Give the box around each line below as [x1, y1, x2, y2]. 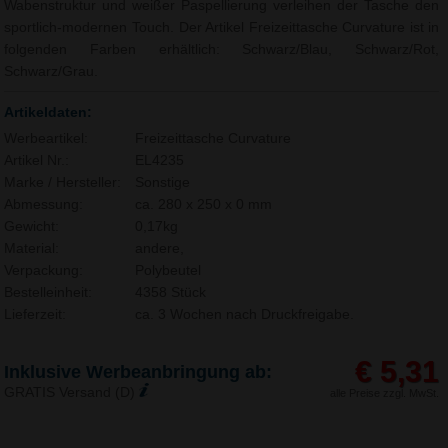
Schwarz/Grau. [4, 64, 99, 80]
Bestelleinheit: [4, 285, 93, 301]
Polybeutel [134, 263, 201, 279]
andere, [134, 241, 184, 257]
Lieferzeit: [4, 307, 67, 323]
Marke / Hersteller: [4, 175, 122, 191]
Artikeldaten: [4, 104, 93, 121]
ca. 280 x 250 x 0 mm [134, 197, 272, 213]
